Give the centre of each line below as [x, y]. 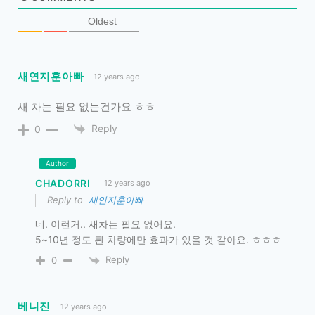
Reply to [68, 200]
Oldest [102, 21]
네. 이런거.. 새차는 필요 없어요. [105, 224]
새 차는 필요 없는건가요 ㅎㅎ [86, 106]
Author [57, 163]
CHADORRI [63, 184]
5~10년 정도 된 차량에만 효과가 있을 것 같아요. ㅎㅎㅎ [158, 240]
